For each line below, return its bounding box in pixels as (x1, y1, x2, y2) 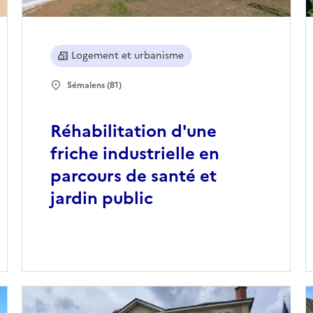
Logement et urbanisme (71, 48, 184, 64)
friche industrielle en (50, 141, 219, 167)
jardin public (50, 186, 153, 212)
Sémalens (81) (66, 79, 122, 92)
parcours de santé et (50, 163, 217, 189)
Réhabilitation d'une (50, 119, 217, 145)
